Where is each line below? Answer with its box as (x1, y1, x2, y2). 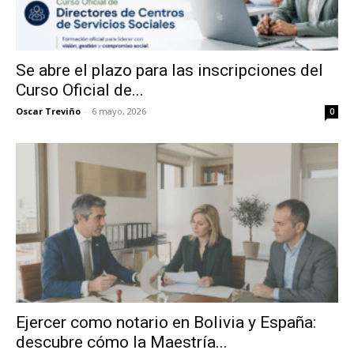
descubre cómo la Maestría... (16, 332, 228, 352)
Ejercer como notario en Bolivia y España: (16, 312, 316, 332)
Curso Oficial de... (16, 81, 144, 100)
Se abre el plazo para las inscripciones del (16, 61, 323, 81)
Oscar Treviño (16, 105, 81, 118)
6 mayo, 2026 (92, 105, 146, 118)
